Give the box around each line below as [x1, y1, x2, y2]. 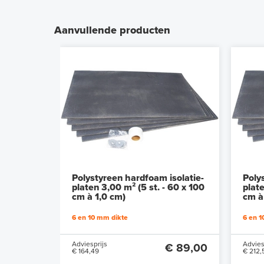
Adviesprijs [72, 240, 107, 249]
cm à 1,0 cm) [72, 191, 126, 203]
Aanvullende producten [54, 24, 170, 37]
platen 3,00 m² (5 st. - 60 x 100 [72, 181, 204, 194]
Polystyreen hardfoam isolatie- [72, 172, 204, 184]
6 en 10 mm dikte [72, 213, 128, 222]
